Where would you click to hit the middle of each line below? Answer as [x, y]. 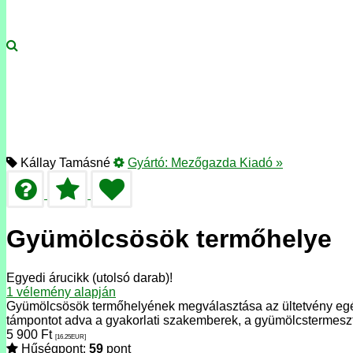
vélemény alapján [65, 292]
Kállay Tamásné [64, 162]
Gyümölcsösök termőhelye [169, 239]
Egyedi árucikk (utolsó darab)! [89, 277]
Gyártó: [149, 162]
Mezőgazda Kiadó [222, 162]
